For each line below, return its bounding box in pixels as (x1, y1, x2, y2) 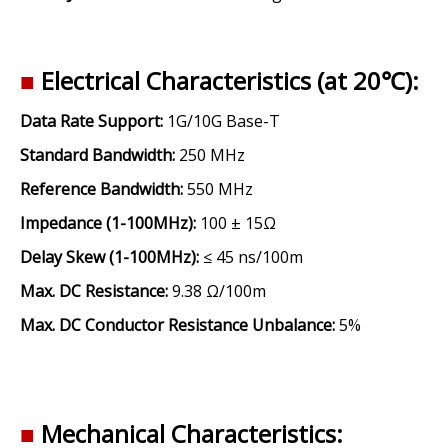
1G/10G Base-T (163, 110, 280, 132)
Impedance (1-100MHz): (20, 212, 196, 234)
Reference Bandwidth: (20, 178, 183, 200)
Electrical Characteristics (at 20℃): (41, 64, 419, 97)
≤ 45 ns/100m (203, 246, 303, 268)
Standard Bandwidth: (20, 144, 175, 166)
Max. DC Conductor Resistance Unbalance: (20, 314, 335, 336)
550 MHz (183, 178, 253, 200)
